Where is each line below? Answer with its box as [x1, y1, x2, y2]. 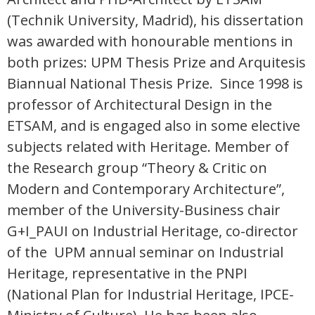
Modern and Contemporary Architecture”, [7, 179, 285, 198]
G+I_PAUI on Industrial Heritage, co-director [7, 221, 298, 240]
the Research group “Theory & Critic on [7, 157, 267, 177]
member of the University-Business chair [7, 200, 281, 219]
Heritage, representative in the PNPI [7, 263, 247, 283]
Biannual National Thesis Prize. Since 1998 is [7, 73, 303, 93]
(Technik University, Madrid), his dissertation [7, 10, 304, 30]
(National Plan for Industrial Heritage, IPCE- [7, 284, 294, 304]
